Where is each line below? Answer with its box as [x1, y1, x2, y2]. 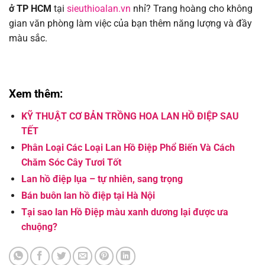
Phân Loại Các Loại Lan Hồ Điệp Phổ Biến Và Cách [21, 142, 235, 154]
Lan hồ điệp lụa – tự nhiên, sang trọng [21, 173, 183, 185]
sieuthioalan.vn [67, 3, 131, 15]
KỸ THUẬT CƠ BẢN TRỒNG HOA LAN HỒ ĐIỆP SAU [21, 111, 239, 122]
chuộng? [21, 221, 57, 233]
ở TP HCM [9, 3, 51, 15]
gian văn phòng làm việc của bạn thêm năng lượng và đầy [9, 18, 252, 30]
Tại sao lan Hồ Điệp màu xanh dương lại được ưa [21, 206, 228, 218]
